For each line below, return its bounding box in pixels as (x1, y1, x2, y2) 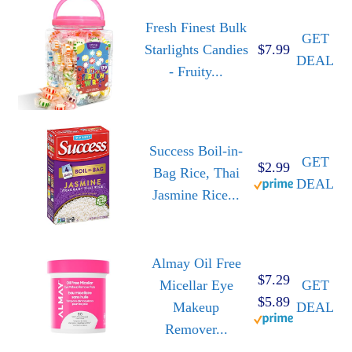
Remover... (164, 321, 228, 338)
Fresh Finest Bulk (145, 20, 247, 36)
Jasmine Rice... (152, 187, 240, 203)
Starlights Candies (144, 42, 248, 58)
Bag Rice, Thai (152, 165, 240, 181)
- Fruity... (169, 64, 223, 80)
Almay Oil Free (151, 255, 241, 272)
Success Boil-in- (149, 143, 243, 159)
